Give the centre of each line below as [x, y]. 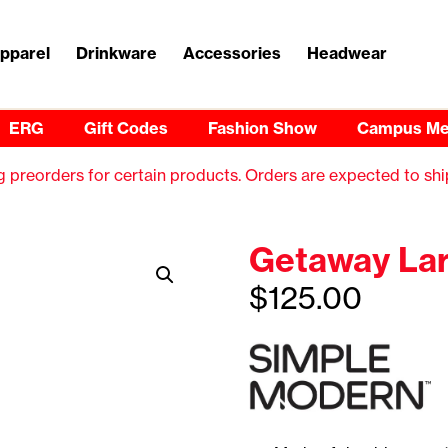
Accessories [231, 53]
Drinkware [116, 53]
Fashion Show [262, 128]
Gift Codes [125, 128]
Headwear [346, 53]
